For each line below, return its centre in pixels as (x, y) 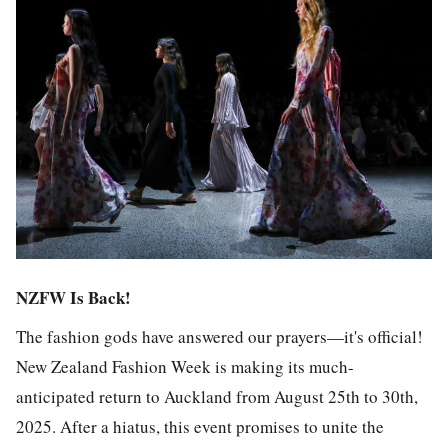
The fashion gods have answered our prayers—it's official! (219, 336)
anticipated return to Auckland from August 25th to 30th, (217, 396)
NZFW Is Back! (73, 298)
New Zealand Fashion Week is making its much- (185, 366)
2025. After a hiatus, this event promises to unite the (200, 426)
